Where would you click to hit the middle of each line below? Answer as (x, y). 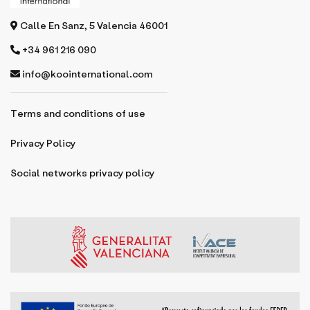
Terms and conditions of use (78, 113)
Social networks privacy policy (82, 173)
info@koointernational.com (86, 74)
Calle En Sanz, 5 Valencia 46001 (93, 26)
